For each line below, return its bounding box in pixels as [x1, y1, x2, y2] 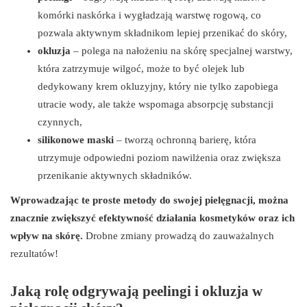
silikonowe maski [38, 134, 114, 146]
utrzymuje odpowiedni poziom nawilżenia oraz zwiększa [38, 152, 281, 164]
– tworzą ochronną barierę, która [114, 134, 256, 146]
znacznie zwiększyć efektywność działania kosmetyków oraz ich [10, 212, 295, 224]
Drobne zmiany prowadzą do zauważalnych [83, 230, 274, 242]
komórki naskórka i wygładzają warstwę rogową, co [38, 10, 261, 21]
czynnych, [38, 116, 82, 128]
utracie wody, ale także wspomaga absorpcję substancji [38, 99, 273, 110]
